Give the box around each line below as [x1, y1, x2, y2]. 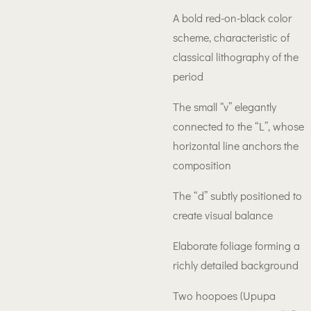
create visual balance [173, 208, 273, 222]
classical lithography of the [173, 49, 299, 64]
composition [173, 158, 231, 172]
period [173, 69, 203, 83]
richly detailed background [173, 258, 299, 272]
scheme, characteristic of [173, 30, 289, 44]
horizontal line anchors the [173, 138, 299, 153]
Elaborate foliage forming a [173, 238, 300, 253]
